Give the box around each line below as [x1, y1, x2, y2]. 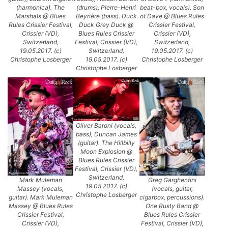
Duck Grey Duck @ [79, 20, 134, 28]
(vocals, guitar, [151, 185, 193, 193]
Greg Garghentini [148, 176, 196, 184]
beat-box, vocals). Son [140, 3, 205, 11]
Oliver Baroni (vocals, [76, 122, 137, 130]
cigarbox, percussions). [139, 193, 205, 202]
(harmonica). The [16, 3, 65, 11]
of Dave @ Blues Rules [140, 12, 205, 20]
